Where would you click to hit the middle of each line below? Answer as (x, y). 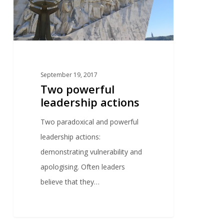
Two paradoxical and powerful (90, 122)
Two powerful (78, 89)
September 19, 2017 (69, 75)
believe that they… (70, 182)
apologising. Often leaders (83, 167)
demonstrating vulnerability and (91, 152)
